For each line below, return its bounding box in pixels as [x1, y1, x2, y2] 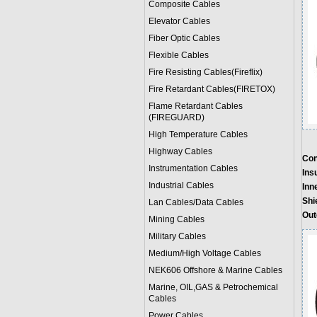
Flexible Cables [148, 50, 209, 60]
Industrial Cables [148, 180, 214, 190]
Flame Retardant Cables [148, 101, 243, 111]
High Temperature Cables [148, 129, 248, 139]
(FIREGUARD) [148, 113, 204, 122]
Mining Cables [148, 214, 204, 224]
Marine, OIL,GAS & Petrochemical [148, 282, 278, 292]
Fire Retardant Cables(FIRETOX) [148, 84, 275, 94]
